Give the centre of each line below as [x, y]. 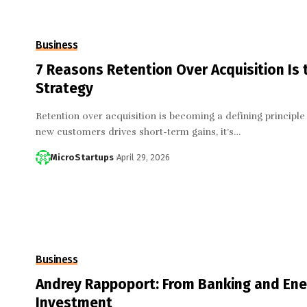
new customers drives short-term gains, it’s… [138, 132]
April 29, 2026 [143, 157]
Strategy [64, 88]
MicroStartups [82, 157]
